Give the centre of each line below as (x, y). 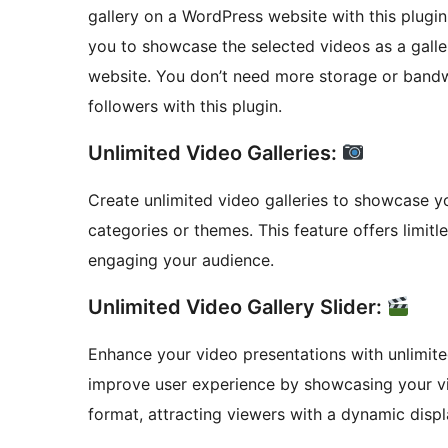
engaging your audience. (181, 260)
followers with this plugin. (185, 106)
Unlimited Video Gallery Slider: (237, 307)
